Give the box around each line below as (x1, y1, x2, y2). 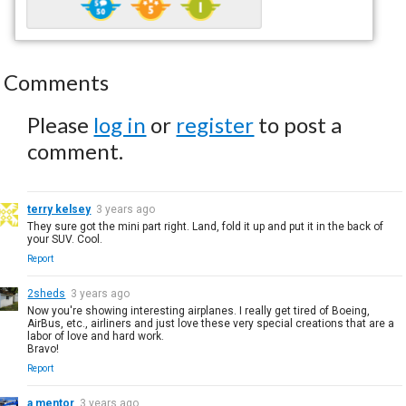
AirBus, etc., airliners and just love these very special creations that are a (27, 316, 395, 330)
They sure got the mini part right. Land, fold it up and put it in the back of (27, 219, 384, 233)
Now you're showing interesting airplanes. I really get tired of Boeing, (27, 304, 371, 317)
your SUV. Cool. (27, 232, 103, 246)
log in (93, 111, 147, 138)
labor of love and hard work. (27, 329, 165, 343)
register (176, 111, 255, 138)
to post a (254, 111, 343, 138)
